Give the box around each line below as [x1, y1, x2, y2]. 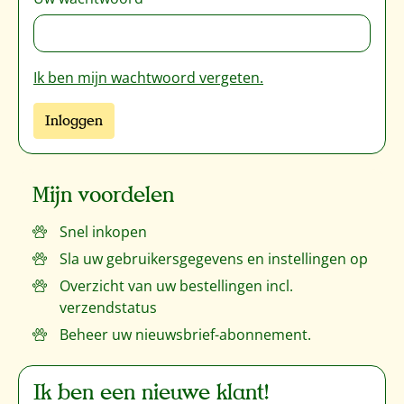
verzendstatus [60, 298, 157, 317]
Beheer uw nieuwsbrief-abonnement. [60, 325, 311, 344]
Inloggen [45, 112, 103, 130]
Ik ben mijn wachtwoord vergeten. [33, 68, 263, 87]
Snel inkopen [60, 222, 147, 242]
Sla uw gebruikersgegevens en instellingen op [60, 249, 368, 269]
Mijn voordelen [32, 182, 174, 208]
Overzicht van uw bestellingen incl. [60, 276, 293, 296]
